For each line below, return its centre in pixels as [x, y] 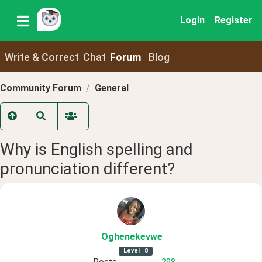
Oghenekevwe [132, 237]
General [112, 88]
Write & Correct [42, 57]
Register [234, 20]
